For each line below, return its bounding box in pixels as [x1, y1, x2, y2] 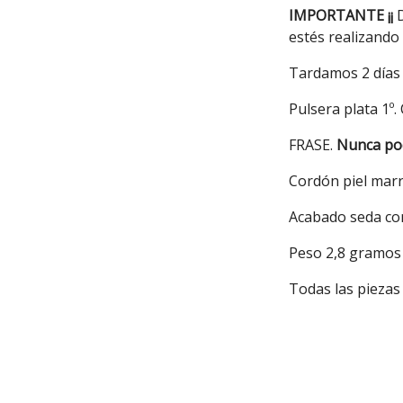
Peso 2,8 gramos [289, 243, 401, 263]
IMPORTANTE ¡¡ [289, 5, 393, 25]
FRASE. [289, 135, 336, 155]
